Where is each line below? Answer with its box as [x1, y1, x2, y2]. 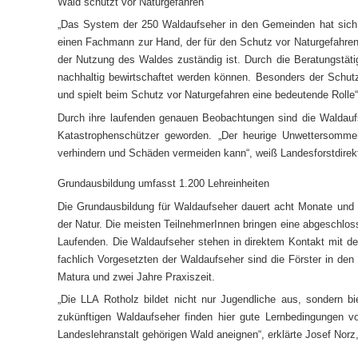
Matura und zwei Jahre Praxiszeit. [58, 270, 215, 283]
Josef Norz [305, 328, 356, 341]
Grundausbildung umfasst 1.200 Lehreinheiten [58, 177, 269, 190]
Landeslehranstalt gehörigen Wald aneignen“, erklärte [58, 328, 305, 341]
